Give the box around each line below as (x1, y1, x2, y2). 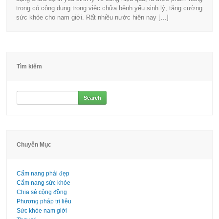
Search (16, 91, 36, 98)
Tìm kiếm (17, 63, 43, 70)
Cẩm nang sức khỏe (17, 179, 71, 186)
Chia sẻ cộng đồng (17, 189, 67, 196)
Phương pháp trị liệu (17, 198, 72, 205)
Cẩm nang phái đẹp (17, 170, 70, 177)
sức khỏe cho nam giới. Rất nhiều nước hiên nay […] (16, 14, 169, 21)
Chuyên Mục (17, 141, 52, 148)
